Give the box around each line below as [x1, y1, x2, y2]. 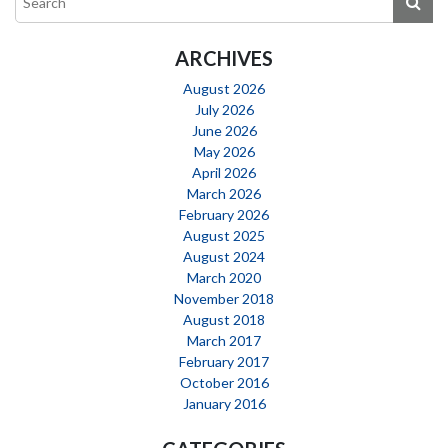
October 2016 [179, 373, 269, 391]
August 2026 [183, 79, 265, 97]
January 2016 [182, 394, 266, 412]
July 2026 [194, 100, 254, 118]
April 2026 [192, 163, 256, 181]
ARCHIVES [175, 45, 273, 70]
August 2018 [183, 310, 265, 328]
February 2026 [179, 205, 269, 223]
